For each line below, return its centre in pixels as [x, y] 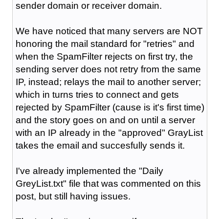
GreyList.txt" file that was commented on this [108, 183]
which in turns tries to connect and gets [97, 94]
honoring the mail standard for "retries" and [105, 44]
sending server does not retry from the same [108, 69]
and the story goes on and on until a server [105, 120]
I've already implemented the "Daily [89, 171]
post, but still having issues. [73, 196]
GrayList [185, 132]
